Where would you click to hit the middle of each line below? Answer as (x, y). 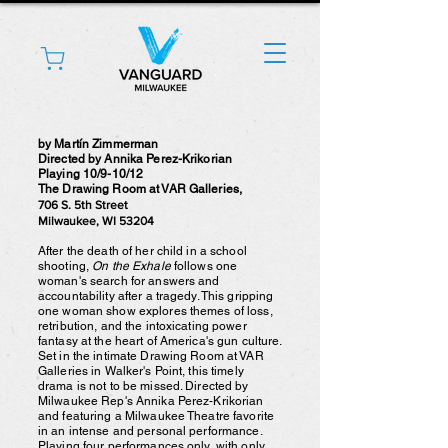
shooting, (65, 266)
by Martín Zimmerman (98, 144)
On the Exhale (131, 266)
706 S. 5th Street (83, 205)
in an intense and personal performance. (150, 431)
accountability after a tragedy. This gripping (156, 296)
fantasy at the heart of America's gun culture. (160, 341)
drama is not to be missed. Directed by (143, 386)
